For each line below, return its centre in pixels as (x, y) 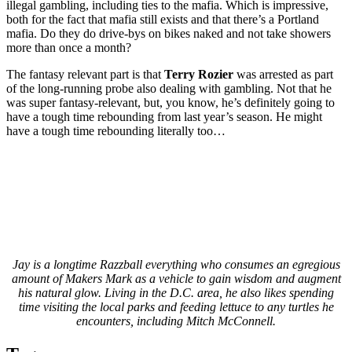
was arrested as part (283, 74)
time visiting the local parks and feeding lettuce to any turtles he (176, 306)
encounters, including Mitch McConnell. (176, 321)
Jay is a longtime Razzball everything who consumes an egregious (176, 264)
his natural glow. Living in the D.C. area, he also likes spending (176, 292)
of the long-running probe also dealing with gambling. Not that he (169, 88)
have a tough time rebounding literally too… (116, 130)
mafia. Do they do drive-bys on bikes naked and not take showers (169, 33)
